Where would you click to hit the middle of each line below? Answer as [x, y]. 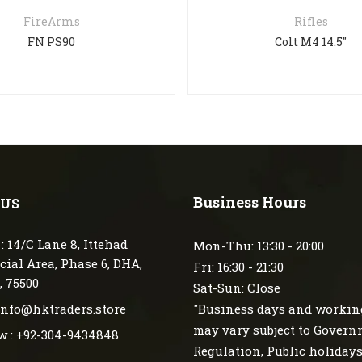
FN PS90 [52, 42]
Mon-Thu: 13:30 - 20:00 [259, 246]
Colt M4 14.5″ [311, 42]
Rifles [311, 22]
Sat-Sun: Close [237, 288]
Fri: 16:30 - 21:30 [238, 267]
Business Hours [250, 202]
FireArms [51, 22]
